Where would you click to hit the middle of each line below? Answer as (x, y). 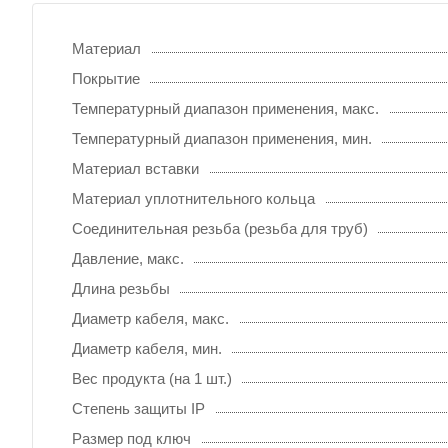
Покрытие (106, 78)
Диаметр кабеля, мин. (147, 348)
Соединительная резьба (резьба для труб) (220, 228)
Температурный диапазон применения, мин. (222, 138)
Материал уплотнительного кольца (193, 198)
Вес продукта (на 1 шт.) (152, 378)
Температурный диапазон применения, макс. (225, 108)
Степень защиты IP (138, 408)
